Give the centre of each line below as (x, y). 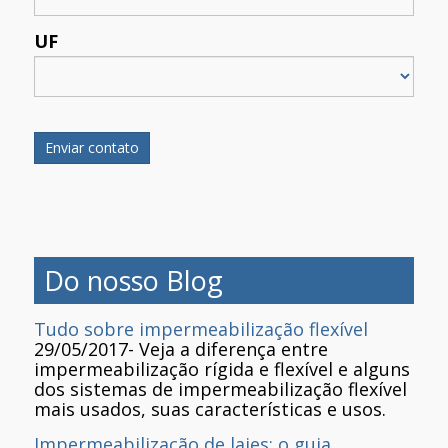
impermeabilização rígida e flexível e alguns (222, 368)
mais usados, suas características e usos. (210, 408)
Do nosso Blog (133, 280)
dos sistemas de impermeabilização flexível (220, 388)
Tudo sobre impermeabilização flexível (201, 328)
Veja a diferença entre (233, 348)
